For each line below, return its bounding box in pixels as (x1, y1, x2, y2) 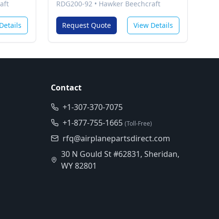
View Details (133, 21, 173, 30)
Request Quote (62, 21, 111, 30)
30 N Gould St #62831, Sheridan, (61, 149, 179, 159)
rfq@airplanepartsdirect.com (63, 133, 170, 144)
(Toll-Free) (125, 119, 152, 128)
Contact (51, 82, 82, 93)
